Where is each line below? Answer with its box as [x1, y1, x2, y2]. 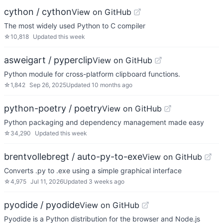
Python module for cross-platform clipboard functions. [4, 70, 180, 78]
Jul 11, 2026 [30, 178, 63, 185]
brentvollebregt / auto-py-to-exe [4, 151, 142, 162]
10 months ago [92, 81, 132, 89]
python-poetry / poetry [4, 103, 102, 113]
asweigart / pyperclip [4, 55, 93, 65]
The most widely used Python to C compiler [4, 21, 145, 30]
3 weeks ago [89, 178, 124, 185]
